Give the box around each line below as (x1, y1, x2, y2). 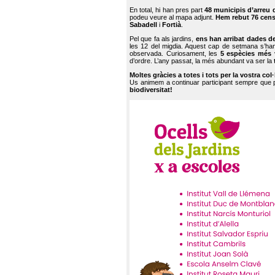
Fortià (162, 21, 181, 29)
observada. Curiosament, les (130, 50, 220, 58)
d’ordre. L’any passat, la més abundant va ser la (130, 57, 274, 65)
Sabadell (130, 21, 157, 29)
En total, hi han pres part (130, 6, 205, 14)
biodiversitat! (130, 86, 172, 94)
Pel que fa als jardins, (130, 35, 196, 43)
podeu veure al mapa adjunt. (130, 14, 215, 21)
